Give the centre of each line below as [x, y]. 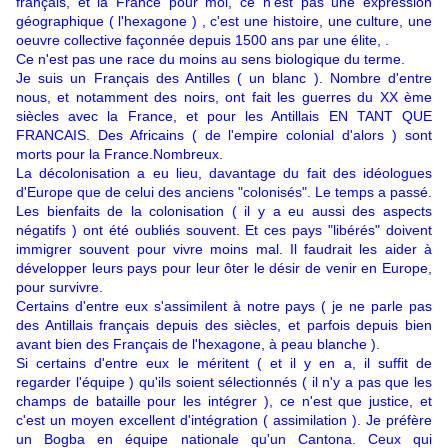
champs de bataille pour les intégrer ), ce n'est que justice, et [224, 401]
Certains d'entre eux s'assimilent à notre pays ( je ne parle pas [224, 306]
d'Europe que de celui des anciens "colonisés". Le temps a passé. [224, 192]
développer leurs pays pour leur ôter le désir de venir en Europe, [224, 268]
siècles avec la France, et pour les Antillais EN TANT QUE [224, 116]
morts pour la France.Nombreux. [119, 154]
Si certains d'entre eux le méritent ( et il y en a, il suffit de [224, 363]
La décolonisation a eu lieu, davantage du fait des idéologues [224, 173]
